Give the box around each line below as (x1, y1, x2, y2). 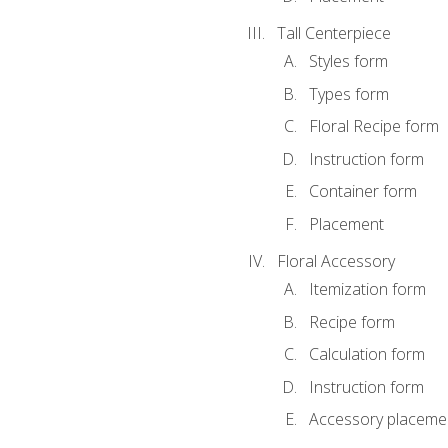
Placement (308, 212, 384, 235)
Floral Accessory (276, 249, 395, 272)
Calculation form (308, 343, 425, 366)
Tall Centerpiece (276, 21, 391, 44)
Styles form (308, 50, 388, 72)
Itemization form (308, 277, 426, 300)
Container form (308, 180, 417, 203)
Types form (308, 82, 389, 105)
